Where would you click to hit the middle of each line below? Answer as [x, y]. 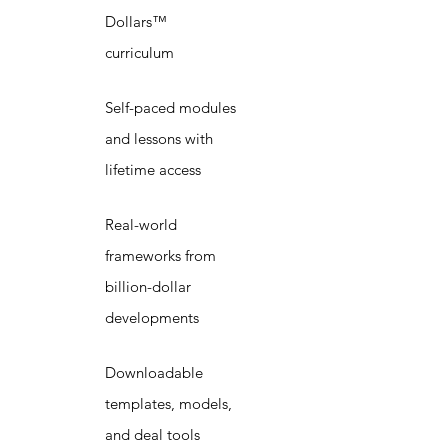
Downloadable [154, 373]
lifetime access [153, 170]
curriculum [139, 53]
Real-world [141, 225]
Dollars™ [136, 22]
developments [152, 318]
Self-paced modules [170, 108]
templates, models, [168, 404]
